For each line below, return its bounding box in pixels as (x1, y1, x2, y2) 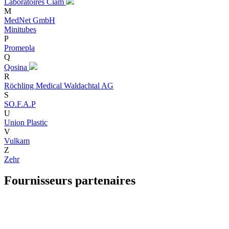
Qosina (4, 62, 29, 72)
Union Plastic (4, 118, 48, 127)
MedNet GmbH (4, 15, 55, 25)
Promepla (4, 43, 35, 52)
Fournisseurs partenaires (4, 174, 135, 188)
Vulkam (4, 136, 30, 145)
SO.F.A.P (4, 99, 36, 108)
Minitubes (4, 25, 36, 34)
